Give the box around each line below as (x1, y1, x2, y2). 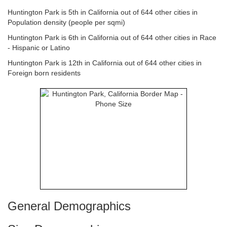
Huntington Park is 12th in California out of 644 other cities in (8, 59, 202, 67)
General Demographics (8, 199, 131, 213)
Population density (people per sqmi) (8, 18, 125, 26)
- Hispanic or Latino (8, 44, 70, 52)
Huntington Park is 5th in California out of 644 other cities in (8, 8, 198, 16)
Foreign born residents (8, 69, 81, 77)
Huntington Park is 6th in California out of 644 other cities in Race (8, 33, 216, 42)
